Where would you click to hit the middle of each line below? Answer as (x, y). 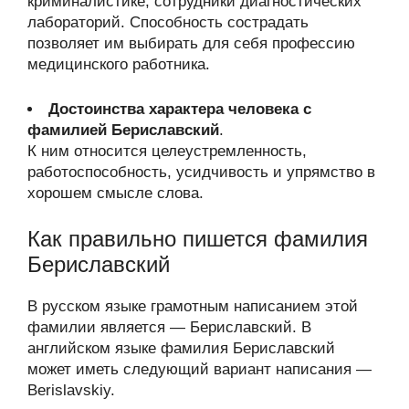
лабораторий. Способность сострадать (168, 22)
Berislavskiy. (71, 390)
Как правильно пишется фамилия (198, 239)
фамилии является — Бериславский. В (169, 327)
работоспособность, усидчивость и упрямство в (201, 172)
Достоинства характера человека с (180, 109)
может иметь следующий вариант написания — (199, 369)
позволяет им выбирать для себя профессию (191, 43)
